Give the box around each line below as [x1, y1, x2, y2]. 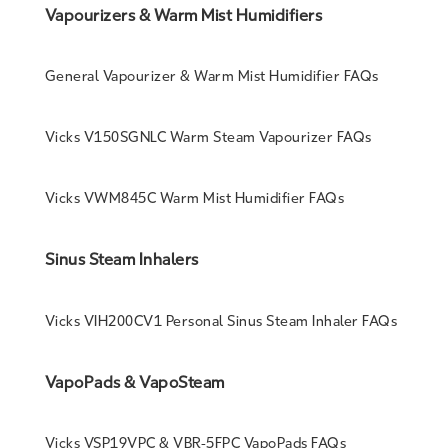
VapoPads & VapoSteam [44, 372, 225, 392]
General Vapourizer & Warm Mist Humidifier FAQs [44, 67, 379, 85]
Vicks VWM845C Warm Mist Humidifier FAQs [44, 190, 345, 208]
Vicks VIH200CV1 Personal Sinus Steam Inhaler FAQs [44, 312, 398, 330]
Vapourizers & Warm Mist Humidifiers [44, 5, 323, 25]
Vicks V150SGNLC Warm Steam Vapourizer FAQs [44, 128, 372, 146]
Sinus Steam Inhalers [44, 250, 199, 270]
